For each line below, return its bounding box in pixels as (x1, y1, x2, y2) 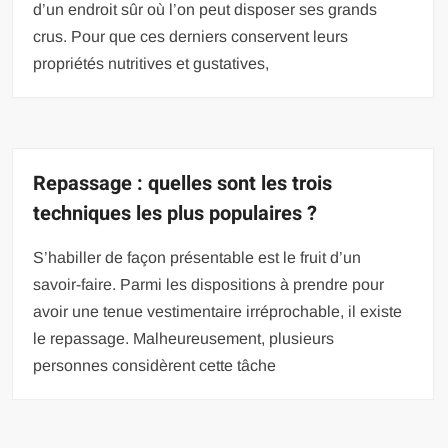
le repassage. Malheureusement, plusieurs (33, 330, 335, 348)
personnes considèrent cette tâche (33, 357, 277, 375)
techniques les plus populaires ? (33, 199, 318, 229)
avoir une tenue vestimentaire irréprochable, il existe (33, 303, 403, 321)
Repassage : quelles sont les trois (33, 169, 333, 199)
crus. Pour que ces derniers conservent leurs (33, 28, 349, 46)
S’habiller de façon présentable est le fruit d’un (33, 249, 362, 267)
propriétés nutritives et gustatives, (33, 55, 270, 73)
